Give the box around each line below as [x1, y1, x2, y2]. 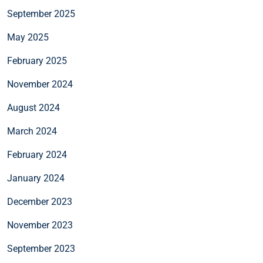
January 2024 [7, 173, 65, 184]
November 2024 [7, 79, 73, 90]
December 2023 [7, 196, 72, 208]
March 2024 [7, 126, 57, 137]
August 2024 [7, 102, 60, 114]
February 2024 [7, 149, 67, 161]
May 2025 [7, 32, 49, 43]
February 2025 [7, 55, 67, 67]
